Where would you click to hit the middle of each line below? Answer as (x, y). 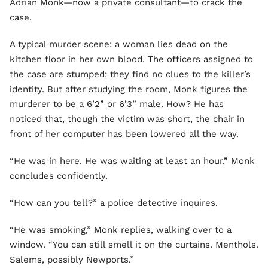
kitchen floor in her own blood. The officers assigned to (131, 59)
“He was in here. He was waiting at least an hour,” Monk (132, 161)
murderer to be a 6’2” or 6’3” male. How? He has (117, 104)
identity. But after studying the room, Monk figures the (129, 89)
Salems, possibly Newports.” (72, 260)
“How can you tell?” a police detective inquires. (114, 203)
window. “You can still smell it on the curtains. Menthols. (134, 245)
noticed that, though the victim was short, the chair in (127, 119)
